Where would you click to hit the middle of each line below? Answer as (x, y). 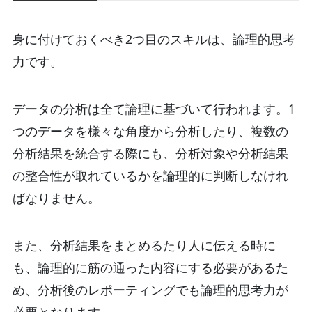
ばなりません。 (56, 198)
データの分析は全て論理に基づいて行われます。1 (154, 109)
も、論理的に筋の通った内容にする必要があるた (150, 267)
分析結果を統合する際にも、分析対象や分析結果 (150, 154)
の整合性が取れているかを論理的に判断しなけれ (150, 176)
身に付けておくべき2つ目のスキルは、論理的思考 (154, 39)
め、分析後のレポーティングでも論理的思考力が (150, 289)
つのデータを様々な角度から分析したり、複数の (150, 131)
